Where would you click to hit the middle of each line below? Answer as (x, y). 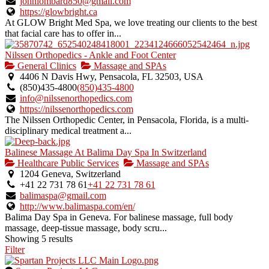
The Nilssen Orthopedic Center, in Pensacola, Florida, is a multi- (127, 120)
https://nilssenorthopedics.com (76, 109)
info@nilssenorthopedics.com (76, 98)
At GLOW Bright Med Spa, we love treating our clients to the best (131, 23)
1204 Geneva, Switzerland (69, 174)
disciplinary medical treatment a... (68, 131)
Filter (15, 250)
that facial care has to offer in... (63, 34)
